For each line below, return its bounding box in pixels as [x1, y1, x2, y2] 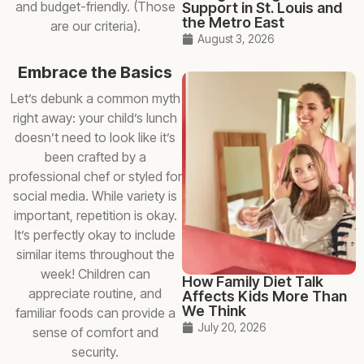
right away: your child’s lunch [13, 110, 177, 126]
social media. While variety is [13, 188, 177, 204]
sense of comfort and [32, 324, 158, 340]
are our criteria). [50, 18, 141, 34]
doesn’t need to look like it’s [15, 129, 175, 145]
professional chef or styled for [8, 168, 182, 184]
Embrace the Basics [18, 63, 172, 82]
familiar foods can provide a [15, 305, 175, 321]
